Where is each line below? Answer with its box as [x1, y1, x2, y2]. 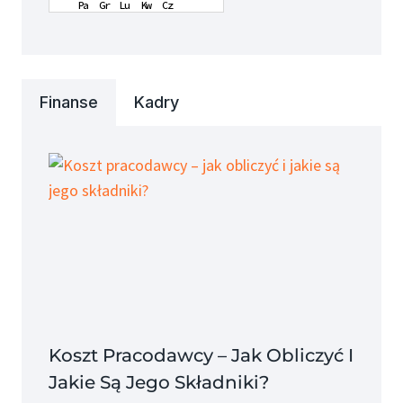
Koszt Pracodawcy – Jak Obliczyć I [49, 344, 354, 366]
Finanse [40, 93, 98, 112]
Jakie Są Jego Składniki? [49, 371, 269, 393]
